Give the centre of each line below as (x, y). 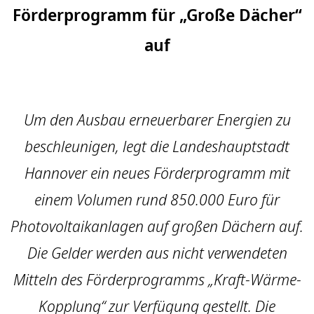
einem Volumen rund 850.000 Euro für (157, 199)
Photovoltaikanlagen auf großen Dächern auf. (157, 226)
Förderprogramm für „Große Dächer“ (157, 14)
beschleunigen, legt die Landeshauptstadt (157, 146)
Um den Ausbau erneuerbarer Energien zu (157, 120)
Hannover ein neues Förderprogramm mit (157, 173)
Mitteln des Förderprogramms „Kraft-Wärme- (157, 279)
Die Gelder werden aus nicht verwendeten (157, 253)
